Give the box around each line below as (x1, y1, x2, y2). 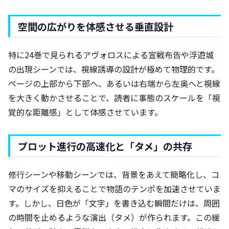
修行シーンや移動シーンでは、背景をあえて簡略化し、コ (8, 168, 219, 181)
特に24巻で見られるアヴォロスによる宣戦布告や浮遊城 (8, 49, 214, 61)
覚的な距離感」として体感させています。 (8, 106, 163, 119)
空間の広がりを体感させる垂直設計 (18, 19, 173, 34)
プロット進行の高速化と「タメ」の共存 (18, 139, 192, 154)
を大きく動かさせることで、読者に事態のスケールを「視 (8, 91, 220, 104)
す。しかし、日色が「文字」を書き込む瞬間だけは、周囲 (8, 197, 220, 210)
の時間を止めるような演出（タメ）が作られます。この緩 (8, 211, 220, 224)
